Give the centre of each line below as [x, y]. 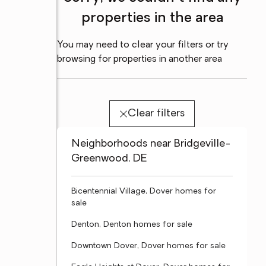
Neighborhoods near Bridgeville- [151, 144]
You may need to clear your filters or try [143, 45]
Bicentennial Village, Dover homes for [144, 191]
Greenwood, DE [109, 159]
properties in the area [152, 18]
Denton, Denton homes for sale [132, 225]
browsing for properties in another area [140, 59]
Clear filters [156, 114]
